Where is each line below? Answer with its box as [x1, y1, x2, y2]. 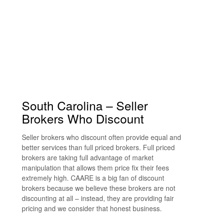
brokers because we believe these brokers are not [22, 183, 175, 193]
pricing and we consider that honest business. [22, 203, 162, 214]
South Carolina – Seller [22, 96, 148, 114]
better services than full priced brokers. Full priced [22, 142, 175, 153]
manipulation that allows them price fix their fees [22, 163, 169, 173]
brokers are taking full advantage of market [22, 153, 154, 163]
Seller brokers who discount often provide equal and [22, 132, 181, 142]
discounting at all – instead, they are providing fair [22, 193, 174, 203]
